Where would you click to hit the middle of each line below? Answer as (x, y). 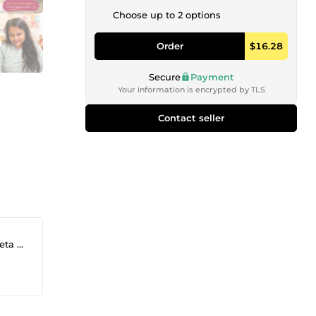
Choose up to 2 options (167, 15)
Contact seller (191, 117)
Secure (164, 77)
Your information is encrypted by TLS (191, 89)
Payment (212, 77)
